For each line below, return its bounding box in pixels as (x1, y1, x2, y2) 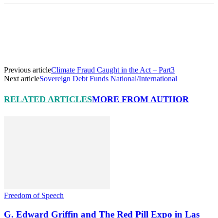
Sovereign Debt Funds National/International (39, 74, 177, 83)
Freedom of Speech (4, 191, 64, 200)
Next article (4, 74, 39, 83)
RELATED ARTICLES (4, 94, 92, 105)
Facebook (23, 20, 48, 28)
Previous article (4, 65, 51, 74)
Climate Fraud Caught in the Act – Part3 (51, 65, 175, 74)
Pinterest (112, 20, 134, 28)
